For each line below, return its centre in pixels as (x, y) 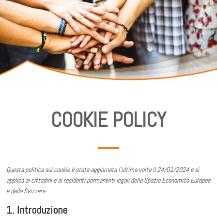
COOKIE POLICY (108, 120)
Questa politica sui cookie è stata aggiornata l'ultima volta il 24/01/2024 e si (103, 170)
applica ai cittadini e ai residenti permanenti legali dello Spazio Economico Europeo (108, 180)
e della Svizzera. (27, 191)
